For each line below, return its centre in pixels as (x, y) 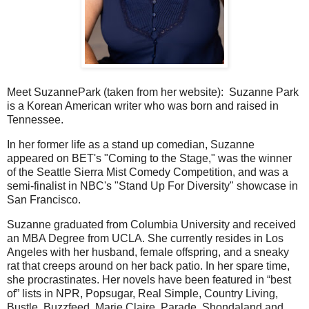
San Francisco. (44, 199)
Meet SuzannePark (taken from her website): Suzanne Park (153, 92)
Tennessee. (35, 120)
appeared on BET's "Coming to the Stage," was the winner (149, 158)
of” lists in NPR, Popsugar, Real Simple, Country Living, (142, 293)
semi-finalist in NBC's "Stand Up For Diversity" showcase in (152, 186)
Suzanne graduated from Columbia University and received (151, 224)
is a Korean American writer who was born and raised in (143, 106)
